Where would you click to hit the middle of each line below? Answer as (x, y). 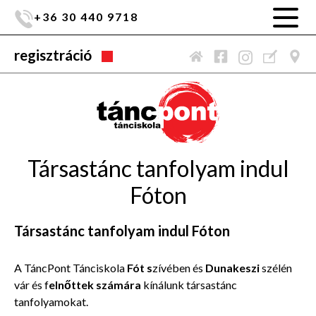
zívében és (179, 267)
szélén (277, 267)
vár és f (31, 284)
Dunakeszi (233, 267)
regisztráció (53, 55)
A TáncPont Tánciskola (71, 267)
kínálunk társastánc (189, 284)
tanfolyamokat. (51, 301)
